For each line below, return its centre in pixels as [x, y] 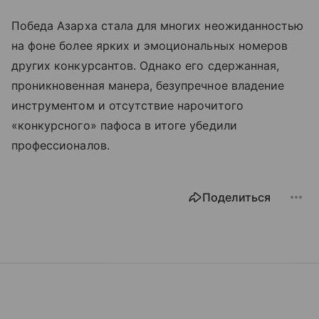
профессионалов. [61, 146]
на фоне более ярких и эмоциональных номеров [150, 46]
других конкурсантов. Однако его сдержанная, [146, 66]
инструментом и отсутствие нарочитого [127, 106]
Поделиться [236, 198]
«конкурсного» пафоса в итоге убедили [124, 126]
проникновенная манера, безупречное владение [148, 86]
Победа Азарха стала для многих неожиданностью [158, 26]
